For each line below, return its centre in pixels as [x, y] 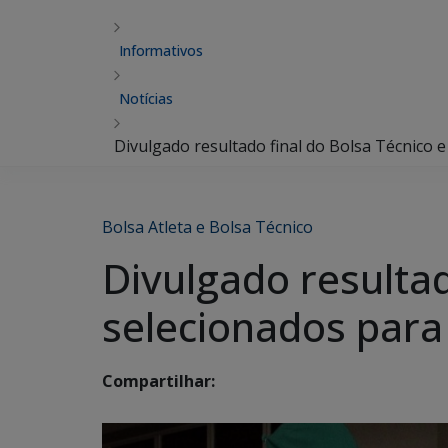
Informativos [161, 50]
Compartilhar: [158, 381]
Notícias [146, 98]
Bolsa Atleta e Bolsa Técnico [207, 227]
